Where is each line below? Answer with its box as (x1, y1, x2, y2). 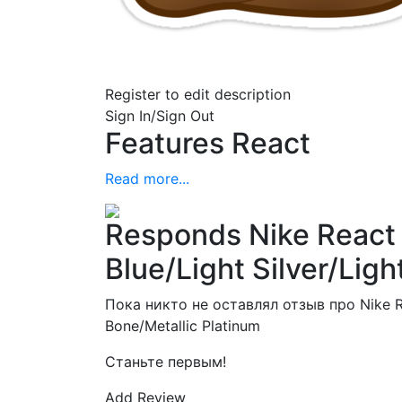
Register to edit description (105, 84, 291, 103)
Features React (105, 125, 310, 161)
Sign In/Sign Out (105, 106, 214, 125)
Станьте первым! (105, 352, 226, 371)
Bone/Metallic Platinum (105, 316, 260, 335)
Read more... (105, 169, 189, 188)
